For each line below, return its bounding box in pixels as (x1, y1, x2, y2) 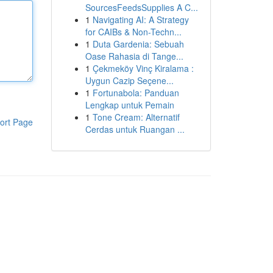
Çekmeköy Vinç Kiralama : (92, 62, 194, 74)
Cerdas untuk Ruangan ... (85, 123, 185, 135)
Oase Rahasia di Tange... (85, 50, 183, 62)
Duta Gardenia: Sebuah (92, 38, 184, 50)
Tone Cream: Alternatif (92, 111, 180, 123)
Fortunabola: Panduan (92, 87, 179, 99)
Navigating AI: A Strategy (92, 13, 189, 26)
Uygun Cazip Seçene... (85, 74, 174, 87)
